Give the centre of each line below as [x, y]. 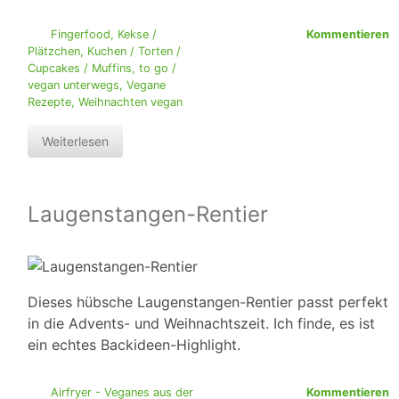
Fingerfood [80, 35]
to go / [158, 69]
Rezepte [49, 102]
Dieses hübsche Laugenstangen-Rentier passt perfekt [208, 302]
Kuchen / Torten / [134, 52]
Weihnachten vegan [130, 102]
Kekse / [137, 35]
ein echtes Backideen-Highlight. [134, 345]
